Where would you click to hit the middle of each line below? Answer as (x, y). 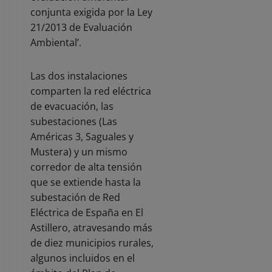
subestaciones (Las (74, 122)
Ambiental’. (56, 43)
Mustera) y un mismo (79, 152)
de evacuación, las (72, 107)
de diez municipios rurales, (92, 243)
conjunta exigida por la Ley (91, 12)
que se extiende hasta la (86, 182)
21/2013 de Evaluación (81, 28)
